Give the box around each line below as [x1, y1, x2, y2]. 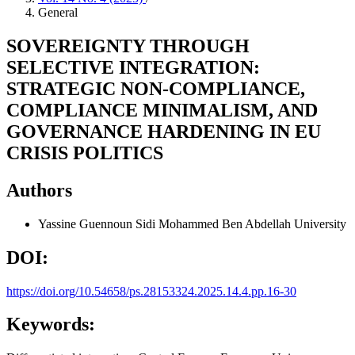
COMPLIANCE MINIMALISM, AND [6, 99, 318, 120]
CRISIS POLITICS [6, 142, 163, 163]
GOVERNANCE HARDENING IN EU [6, 120, 321, 142]
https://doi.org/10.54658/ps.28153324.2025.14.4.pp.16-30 [6, 284, 296, 298]
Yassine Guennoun [38, 216, 136, 231]
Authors [6, 179, 72, 200]
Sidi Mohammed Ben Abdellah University [136, 216, 346, 231]
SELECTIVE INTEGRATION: [6, 56, 260, 78]
